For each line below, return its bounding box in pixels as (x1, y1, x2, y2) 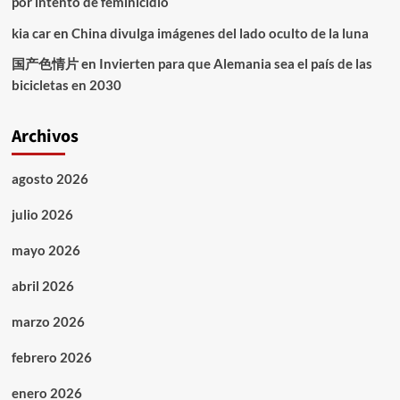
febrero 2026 (11, 349, 92, 366)
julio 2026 (11, 206, 73, 223)
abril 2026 (11, 278, 74, 295)
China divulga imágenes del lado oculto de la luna (71, 25, 369, 42)
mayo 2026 (11, 242, 80, 259)
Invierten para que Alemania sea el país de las (98, 55, 372, 72)
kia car (11, 25, 51, 42)
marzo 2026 (11, 313, 85, 330)
